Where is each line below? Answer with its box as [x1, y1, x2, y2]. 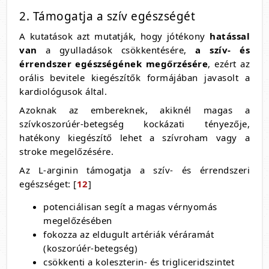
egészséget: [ [19, 178, 77, 190]
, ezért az [208, 58, 250, 70]
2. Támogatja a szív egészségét [19, 8, 195, 24]
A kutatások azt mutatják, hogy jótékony [19, 30, 210, 42]
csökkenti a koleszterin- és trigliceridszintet [43, 256, 234, 268]
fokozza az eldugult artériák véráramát [43, 228, 214, 240]
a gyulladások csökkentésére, [37, 44, 187, 56]
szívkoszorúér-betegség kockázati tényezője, [19, 118, 250, 130]
